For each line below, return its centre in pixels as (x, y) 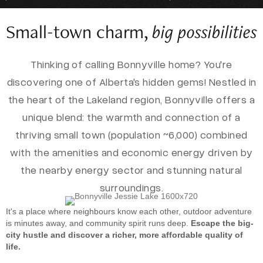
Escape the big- (222, 223)
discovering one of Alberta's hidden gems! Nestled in (131, 82)
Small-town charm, (79, 31)
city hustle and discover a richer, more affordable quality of (124, 235)
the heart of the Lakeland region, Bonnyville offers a (131, 99)
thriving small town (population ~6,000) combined (131, 134)
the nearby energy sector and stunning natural (131, 170)
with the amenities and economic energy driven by (131, 152)
